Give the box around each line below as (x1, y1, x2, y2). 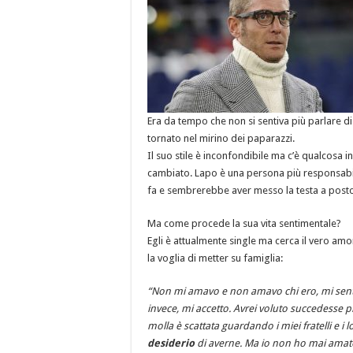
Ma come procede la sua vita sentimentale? (147, 217, 341, 229)
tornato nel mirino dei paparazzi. (147, 132, 295, 144)
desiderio (147, 337, 195, 349)
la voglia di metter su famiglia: (147, 252, 283, 264)
